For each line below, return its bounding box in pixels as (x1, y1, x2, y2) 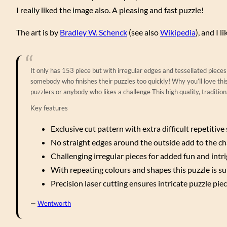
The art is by (16, 27, 60, 37)
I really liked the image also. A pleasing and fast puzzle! (16, 5, 204, 15)
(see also (127, 27, 160, 37)
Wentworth (37, 199, 71, 208)
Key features (30, 104, 68, 112)
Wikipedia (160, 27, 196, 37)
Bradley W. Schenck (60, 27, 127, 37)
